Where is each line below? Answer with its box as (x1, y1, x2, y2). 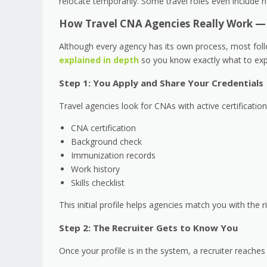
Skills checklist (71, 176, 125, 188)
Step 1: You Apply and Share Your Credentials (59, 76, 263, 89)
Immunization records (71, 149, 156, 161)
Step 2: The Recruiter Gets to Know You (59, 221, 238, 234)
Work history (71, 163, 120, 175)
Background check (71, 135, 142, 147)
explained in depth (59, 54, 139, 66)
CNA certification (71, 122, 136, 133)
